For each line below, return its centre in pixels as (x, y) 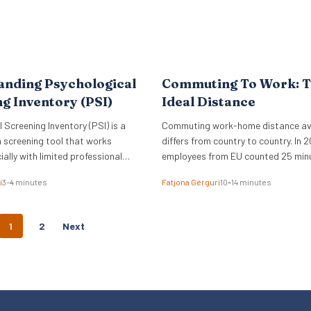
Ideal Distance (209, 102)
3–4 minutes (24, 182)
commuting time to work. (215, 171)
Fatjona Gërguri (191, 182)
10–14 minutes (246, 182)
